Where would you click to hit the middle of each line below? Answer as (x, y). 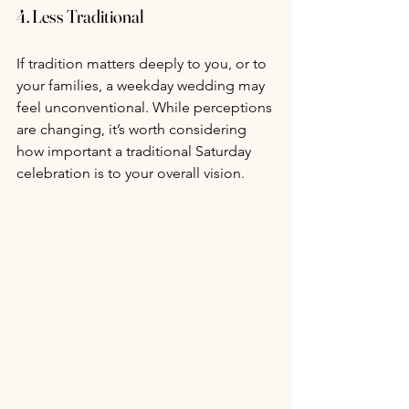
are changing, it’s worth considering (133, 130)
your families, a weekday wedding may (142, 86)
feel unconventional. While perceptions (146, 108)
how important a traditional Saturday (136, 152)
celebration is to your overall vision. (131, 173)
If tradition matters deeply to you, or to (143, 64)
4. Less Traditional (80, 16)
